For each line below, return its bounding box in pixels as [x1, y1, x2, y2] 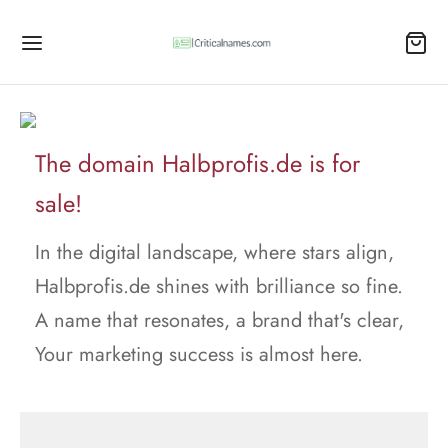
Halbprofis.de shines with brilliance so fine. [35, 272, 403, 301]
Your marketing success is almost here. [35, 340, 363, 369]
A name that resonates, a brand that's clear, [35, 306, 404, 335]
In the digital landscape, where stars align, [35, 238, 394, 267]
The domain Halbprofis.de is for [35, 146, 360, 181]
